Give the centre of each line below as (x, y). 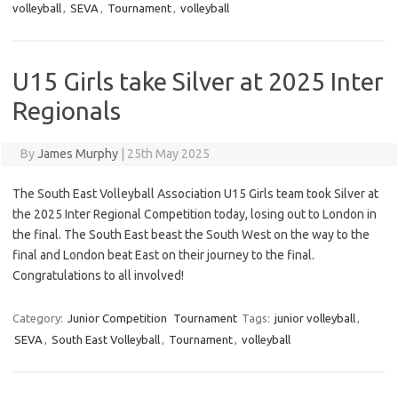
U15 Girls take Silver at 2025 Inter (198, 82)
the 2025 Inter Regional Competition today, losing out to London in (195, 215)
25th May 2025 (168, 154)
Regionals (67, 111)
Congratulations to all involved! (98, 276)
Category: (39, 318)
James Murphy (77, 154)
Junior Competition (117, 318)
